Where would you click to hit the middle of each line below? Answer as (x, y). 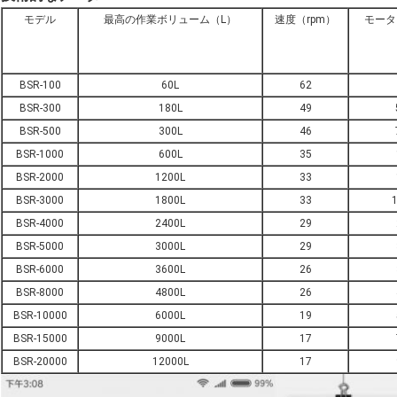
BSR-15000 (40, 339)
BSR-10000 (40, 316)
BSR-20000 (40, 362)
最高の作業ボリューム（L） (170, 20)
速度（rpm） (305, 20)
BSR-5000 (40, 247)
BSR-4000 (40, 224)
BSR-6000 (40, 270)
